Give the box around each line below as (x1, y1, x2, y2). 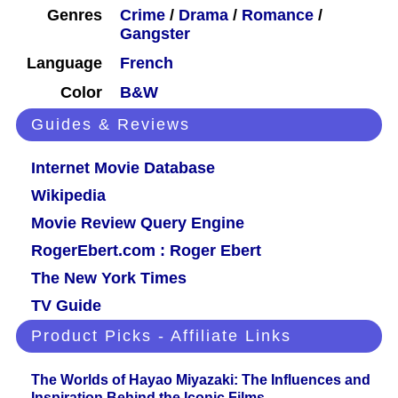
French (120, 54, 173, 73)
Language (27, 54, 102, 73)
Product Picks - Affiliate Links (31, 327, 291, 346)
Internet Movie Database (31, 159, 215, 178)
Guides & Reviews (31, 115, 190, 134)
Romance (242, 6, 314, 25)
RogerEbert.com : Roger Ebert (31, 242, 261, 260)
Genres (47, 6, 102, 25)
